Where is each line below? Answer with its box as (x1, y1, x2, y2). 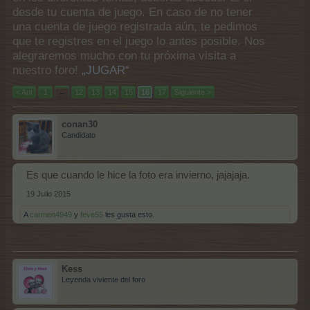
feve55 (80, 210, 103, 219)
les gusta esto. (103, 210, 154, 219)
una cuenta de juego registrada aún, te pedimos (12, 20, 257, 33)
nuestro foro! (12, 64, 82, 77)
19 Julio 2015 (26, 190, 71, 198)
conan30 (62, 119, 98, 129)
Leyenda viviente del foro (62, 275, 145, 284)
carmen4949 (30, 210, 72, 219)
